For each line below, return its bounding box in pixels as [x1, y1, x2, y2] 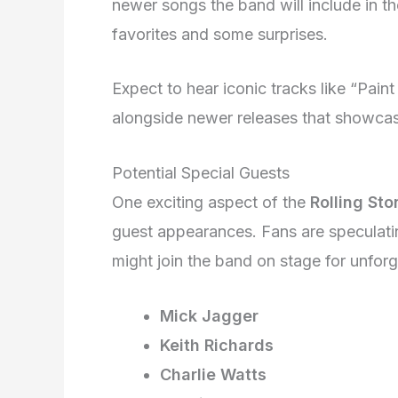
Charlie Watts [160, 364, 267, 384]
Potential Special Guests [112, 163, 290, 183]
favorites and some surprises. [112, 24, 328, 44]
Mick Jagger [160, 306, 259, 325]
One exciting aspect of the [112, 193, 310, 212]
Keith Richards [160, 335, 274, 354]
